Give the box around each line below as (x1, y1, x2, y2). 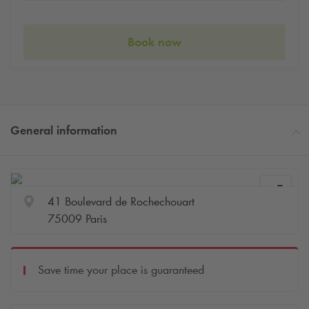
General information (10, 123, 117, 139)
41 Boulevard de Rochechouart (47, 194, 195, 210)
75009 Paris (47, 211, 107, 227)
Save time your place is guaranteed (38, 262, 204, 278)
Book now (128, 34, 181, 50)
